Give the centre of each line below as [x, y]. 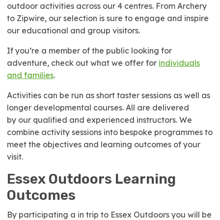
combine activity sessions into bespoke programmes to [110, 132]
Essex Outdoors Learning [91, 179]
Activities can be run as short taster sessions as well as [109, 95]
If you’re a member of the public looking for [89, 51]
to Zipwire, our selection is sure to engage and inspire [108, 18]
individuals [179, 63]
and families [30, 75]
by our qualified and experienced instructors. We [99, 120]
